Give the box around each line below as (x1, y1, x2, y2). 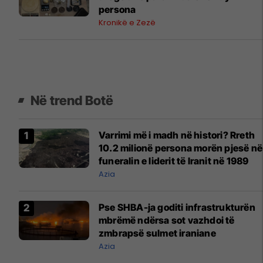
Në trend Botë (31, 92, 114, 108)
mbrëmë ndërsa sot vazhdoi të (99, 214, 235, 226)
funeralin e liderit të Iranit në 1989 (99, 154, 249, 167)
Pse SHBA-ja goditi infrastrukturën (99, 201, 255, 213)
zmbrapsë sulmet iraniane (99, 227, 216, 239)
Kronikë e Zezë (99, 16, 156, 28)
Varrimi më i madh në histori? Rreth (99, 129, 255, 141)
